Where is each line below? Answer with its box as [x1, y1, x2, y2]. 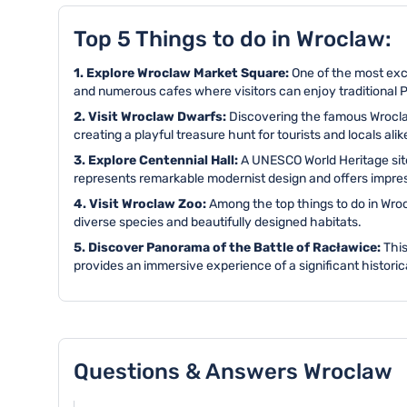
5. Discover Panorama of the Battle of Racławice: [74, 240, 383, 255]
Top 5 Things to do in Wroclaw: [74, 26, 392, 52]
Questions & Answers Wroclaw [74, 359, 392, 384]
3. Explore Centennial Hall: [74, 153, 241, 168]
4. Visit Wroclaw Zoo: [74, 196, 209, 212]
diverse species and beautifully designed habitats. [74, 214, 362, 230]
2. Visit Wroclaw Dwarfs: [74, 109, 229, 124]
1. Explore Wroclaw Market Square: [74, 65, 292, 81]
